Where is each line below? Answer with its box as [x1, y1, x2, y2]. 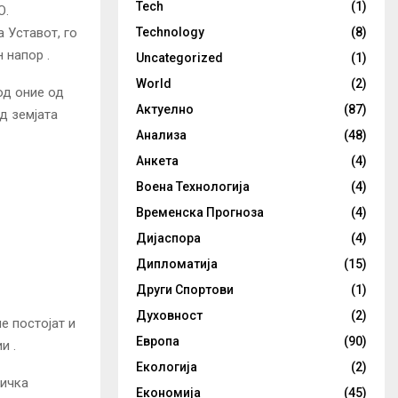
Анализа [136, 128, 187, 142]
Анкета [136, 154, 179, 168]
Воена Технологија [136, 179, 250, 194]
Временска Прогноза [136, 205, 264, 219]
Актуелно [136, 102, 194, 116]
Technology [136, 25, 204, 39]
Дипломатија [136, 257, 218, 271]
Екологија [136, 360, 197, 374]
